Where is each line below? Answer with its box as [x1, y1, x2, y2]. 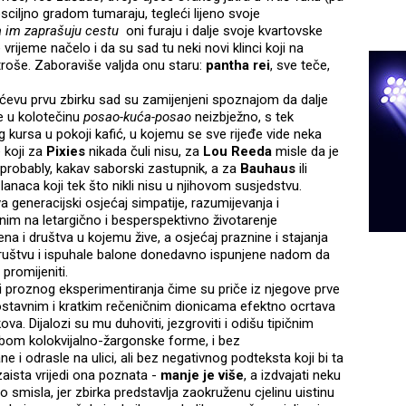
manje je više [160, 367, 244, 384]
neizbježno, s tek [195, 109, 294, 126]
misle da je [272, 143, 339, 160]
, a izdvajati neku [244, 367, 341, 384]
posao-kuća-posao [83, 109, 195, 126]
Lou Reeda [203, 143, 272, 160]
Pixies [46, 143, 85, 160]
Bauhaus [240, 160, 295, 178]
